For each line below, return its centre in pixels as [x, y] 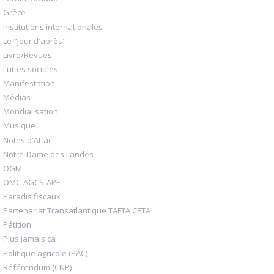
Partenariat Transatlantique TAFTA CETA [77, 211]
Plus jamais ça [29, 239]
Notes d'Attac [28, 140]
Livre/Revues [28, 55]
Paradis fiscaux [32, 197]
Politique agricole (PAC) [45, 253]
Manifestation [29, 83]
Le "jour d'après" [35, 41]
